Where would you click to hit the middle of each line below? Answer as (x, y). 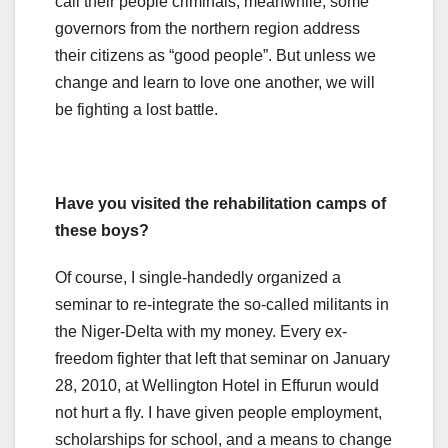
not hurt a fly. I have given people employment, (218, 412)
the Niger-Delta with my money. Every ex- (201, 331)
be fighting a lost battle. (136, 109)
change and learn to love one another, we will (215, 82)
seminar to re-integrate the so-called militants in (222, 304)
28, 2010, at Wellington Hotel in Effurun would (217, 385)
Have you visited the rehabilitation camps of (220, 203)
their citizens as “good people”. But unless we (215, 55)
